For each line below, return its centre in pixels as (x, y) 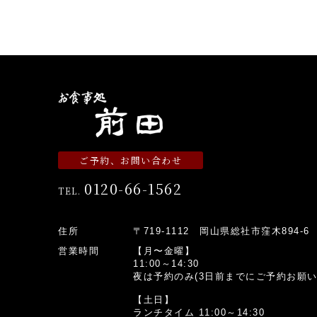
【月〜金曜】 (164, 250)
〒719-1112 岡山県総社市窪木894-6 (221, 231)
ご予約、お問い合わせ (131, 160)
